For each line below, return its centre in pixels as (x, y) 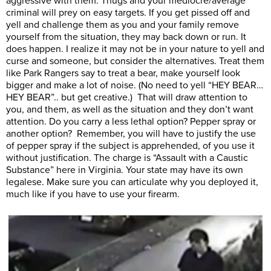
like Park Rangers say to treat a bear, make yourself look (123, 73)
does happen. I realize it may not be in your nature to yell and (135, 49)
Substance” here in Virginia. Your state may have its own (125, 170)
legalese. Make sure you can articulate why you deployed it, (132, 182)
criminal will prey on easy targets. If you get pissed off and (128, 13)
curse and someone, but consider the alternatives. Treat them (135, 61)
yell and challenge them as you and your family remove (122, 25)
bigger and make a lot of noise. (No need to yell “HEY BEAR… (135, 86)
